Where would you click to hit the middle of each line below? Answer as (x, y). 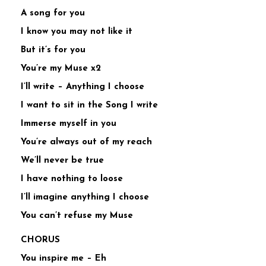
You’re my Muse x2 (61, 69)
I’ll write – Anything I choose (83, 87)
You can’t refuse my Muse (77, 216)
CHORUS (40, 240)
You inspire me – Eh (64, 259)
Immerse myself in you (69, 124)
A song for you (53, 14)
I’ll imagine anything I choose (85, 198)
